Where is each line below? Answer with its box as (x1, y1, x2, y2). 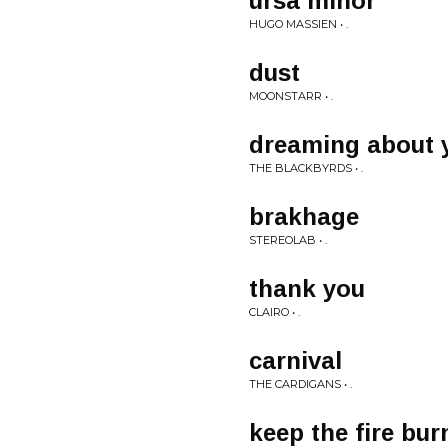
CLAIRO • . (249, 305, 300, 319)
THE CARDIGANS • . (249, 377, 352, 391)
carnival (249, 347, 342, 374)
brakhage (249, 203, 359, 230)
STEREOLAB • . (249, 233, 327, 247)
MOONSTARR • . (249, 89, 333, 103)
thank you (249, 275, 365, 302)
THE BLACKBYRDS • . (249, 161, 363, 175)
